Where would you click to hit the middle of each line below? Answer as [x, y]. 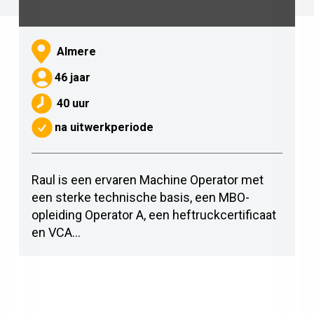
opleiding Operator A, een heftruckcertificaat [154, 213]
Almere [77, 50]
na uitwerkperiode [104, 126]
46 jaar [72, 76]
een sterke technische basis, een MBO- [141, 196]
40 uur [74, 102]
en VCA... [56, 231]
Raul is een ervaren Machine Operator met [148, 178]
